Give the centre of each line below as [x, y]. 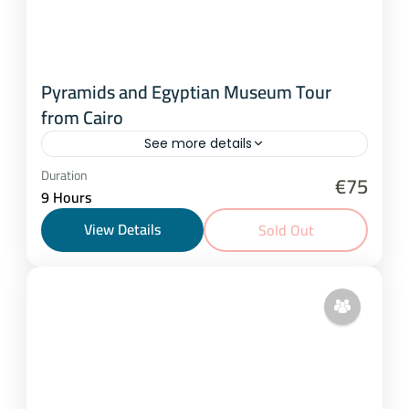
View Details [122, 229]
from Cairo [82, 117]
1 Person [90, 197]
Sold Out [286, 230]
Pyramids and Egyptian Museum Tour [186, 91]
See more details [198, 143]
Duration [64, 175]
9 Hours [66, 197]
